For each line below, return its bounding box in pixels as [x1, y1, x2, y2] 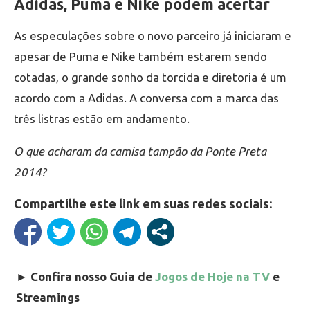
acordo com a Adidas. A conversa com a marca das [14, 91, 279, 105]
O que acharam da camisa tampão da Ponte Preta [14, 145, 266, 158]
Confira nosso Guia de [30, 270, 155, 284]
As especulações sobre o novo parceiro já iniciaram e [14, 29, 291, 43]
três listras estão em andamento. [14, 112, 190, 126]
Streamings [16, 291, 80, 304]
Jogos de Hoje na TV [155, 270, 270, 284]
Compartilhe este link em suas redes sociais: [14, 197, 272, 211]
